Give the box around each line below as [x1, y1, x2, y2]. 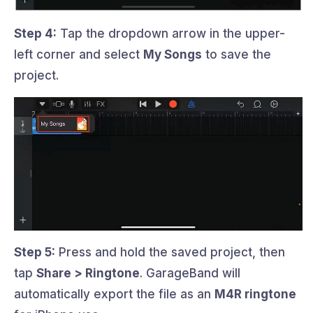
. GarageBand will [140, 265, 240, 280]
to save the [202, 48, 271, 62]
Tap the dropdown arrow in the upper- [57, 27, 285, 41]
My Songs [143, 48, 202, 62]
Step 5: [14, 245, 55, 259]
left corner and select [14, 48, 143, 62]
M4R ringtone [214, 286, 296, 301]
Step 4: [14, 27, 57, 41]
